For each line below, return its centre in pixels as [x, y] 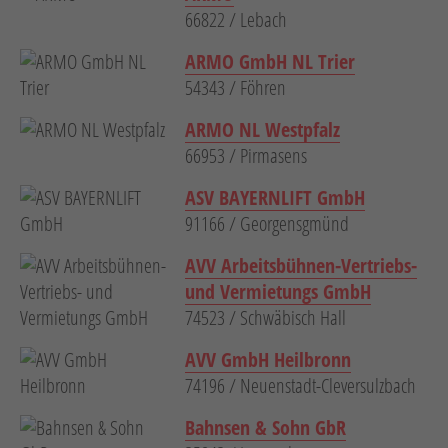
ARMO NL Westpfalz [262, 130]
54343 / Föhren [235, 88]
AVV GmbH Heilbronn [268, 360]
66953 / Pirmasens [246, 156]
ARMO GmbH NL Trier [270, 62]
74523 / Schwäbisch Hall [265, 318]
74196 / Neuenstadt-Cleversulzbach [300, 386]
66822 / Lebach [236, 20]
